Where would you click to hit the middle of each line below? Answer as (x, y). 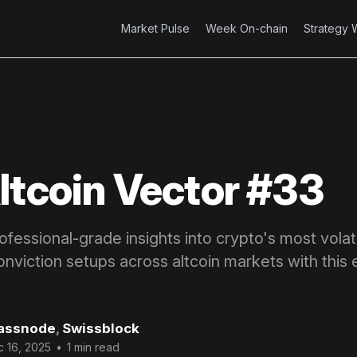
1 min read (92, 347)
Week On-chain (247, 28)
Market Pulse (155, 28)
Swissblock (101, 329)
